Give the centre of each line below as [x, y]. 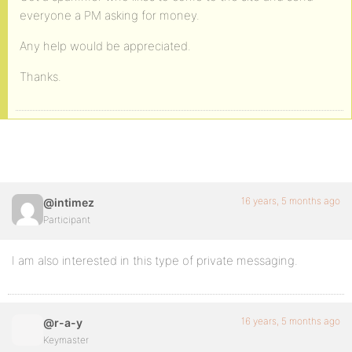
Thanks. [40, 77]
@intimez [69, 202]
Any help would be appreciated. [105, 46]
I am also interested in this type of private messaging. [155, 260]
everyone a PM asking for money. [110, 15]
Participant [67, 220]
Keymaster [66, 340]
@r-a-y [63, 323]
